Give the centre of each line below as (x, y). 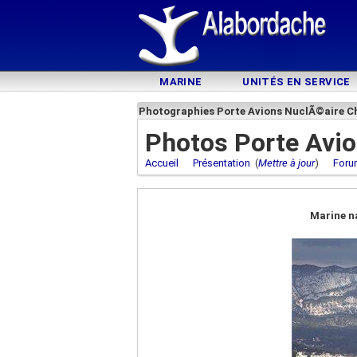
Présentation (222, 163)
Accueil (162, 163)
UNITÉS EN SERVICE (296, 82)
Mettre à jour (286, 163)
